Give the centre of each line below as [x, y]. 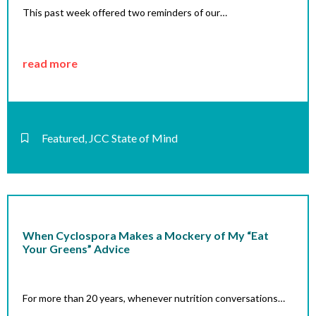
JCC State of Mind [133, 138]
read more [50, 63]
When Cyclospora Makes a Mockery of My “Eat [146, 236]
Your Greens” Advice [76, 249]
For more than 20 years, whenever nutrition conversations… [154, 298]
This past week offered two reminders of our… [125, 13]
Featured [63, 138]
